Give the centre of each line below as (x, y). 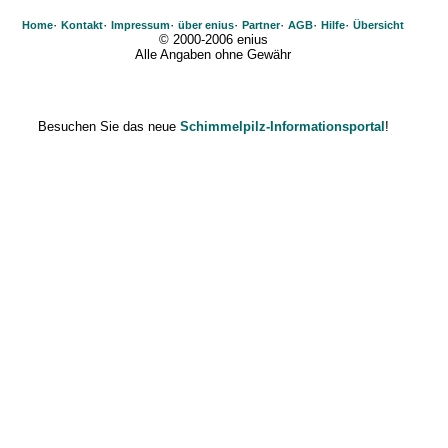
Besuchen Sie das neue (108, 126)
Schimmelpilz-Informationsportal (282, 126)
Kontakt (82, 25)
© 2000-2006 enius (213, 39)
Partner (261, 25)
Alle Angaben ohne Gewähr (213, 54)
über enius (206, 25)
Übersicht (378, 25)
